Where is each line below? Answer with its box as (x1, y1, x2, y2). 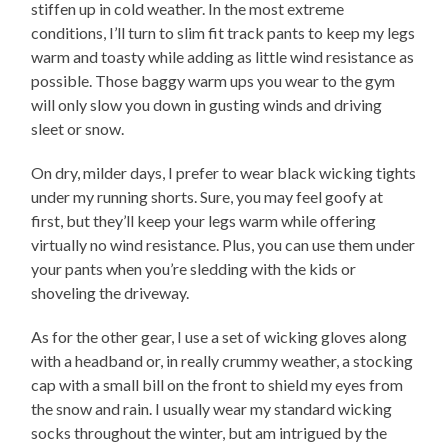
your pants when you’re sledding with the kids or (31, 258, 357, 278)
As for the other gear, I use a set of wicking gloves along (31, 326, 408, 346)
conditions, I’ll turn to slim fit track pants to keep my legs (31, 22, 416, 42)
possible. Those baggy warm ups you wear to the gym (31, 70, 396, 90)
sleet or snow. (31, 118, 125, 138)
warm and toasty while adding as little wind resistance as (31, 46, 415, 66)
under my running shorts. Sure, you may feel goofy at (31, 186, 384, 206)
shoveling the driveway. (31, 282, 190, 302)
